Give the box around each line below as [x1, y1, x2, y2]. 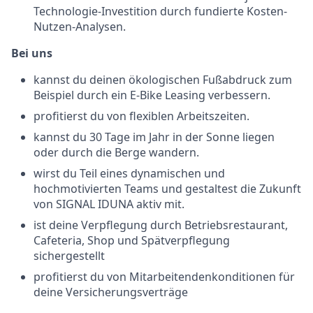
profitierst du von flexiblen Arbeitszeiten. [34, 108, 249, 124]
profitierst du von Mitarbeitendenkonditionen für [34, 269, 295, 284]
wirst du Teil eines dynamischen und [34, 166, 225, 181]
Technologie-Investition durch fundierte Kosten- [34, 3, 287, 19]
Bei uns [11, 45, 52, 61]
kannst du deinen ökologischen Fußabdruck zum [34, 72, 292, 87]
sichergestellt [34, 248, 105, 263]
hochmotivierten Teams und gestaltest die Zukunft [34, 181, 301, 196]
